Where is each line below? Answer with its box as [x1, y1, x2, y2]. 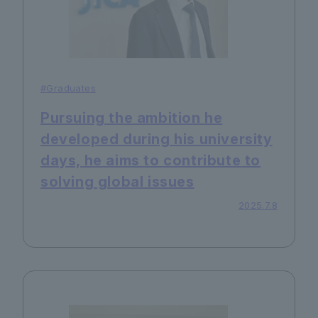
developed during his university [40, 130, 273, 148]
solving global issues [40, 172, 194, 190]
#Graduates [40, 82, 96, 94]
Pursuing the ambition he [40, 109, 223, 126]
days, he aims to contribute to [40, 151, 261, 169]
